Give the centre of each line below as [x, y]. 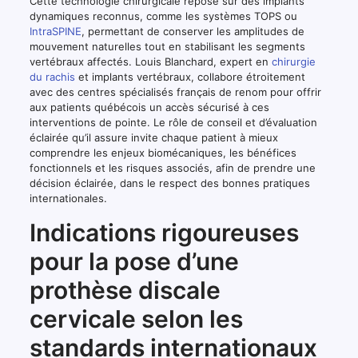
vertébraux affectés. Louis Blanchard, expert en [150, 61]
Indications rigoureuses [164, 232]
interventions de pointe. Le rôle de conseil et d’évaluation [173, 122]
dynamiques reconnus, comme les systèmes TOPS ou [163, 16]
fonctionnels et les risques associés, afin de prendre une [172, 167]
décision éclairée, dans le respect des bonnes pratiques [169, 183]
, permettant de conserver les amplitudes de [193, 31]
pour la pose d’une [134, 261]
